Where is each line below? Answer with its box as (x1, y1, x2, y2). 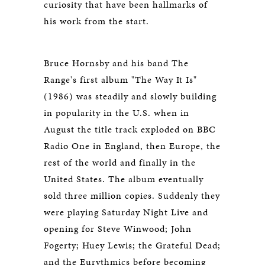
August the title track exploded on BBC (44, 122, 216, 136)
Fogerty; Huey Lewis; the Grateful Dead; (44, 238, 221, 252)
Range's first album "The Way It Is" (44, 73, 197, 86)
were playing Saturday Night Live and (44, 205, 208, 219)
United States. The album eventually (44, 172, 203, 186)
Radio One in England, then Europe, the (44, 139, 221, 153)
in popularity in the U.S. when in (44, 106, 189, 119)
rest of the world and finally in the (44, 156, 196, 169)
